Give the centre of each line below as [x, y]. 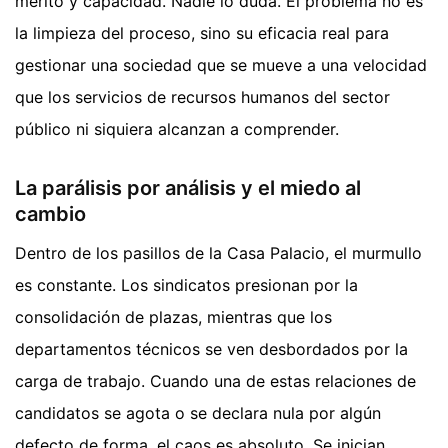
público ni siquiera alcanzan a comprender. [177, 128]
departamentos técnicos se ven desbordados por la [211, 348]
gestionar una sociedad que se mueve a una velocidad [221, 64]
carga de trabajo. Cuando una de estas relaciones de [215, 380]
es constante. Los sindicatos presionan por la [186, 284]
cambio [50, 213]
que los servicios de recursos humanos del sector [202, 96]
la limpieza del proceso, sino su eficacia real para [202, 32]
